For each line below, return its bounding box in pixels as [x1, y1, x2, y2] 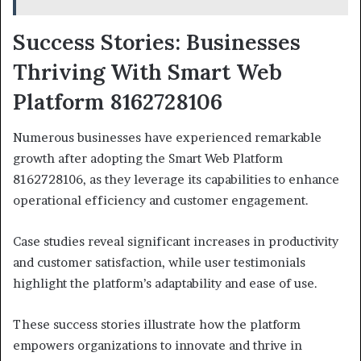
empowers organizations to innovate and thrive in [13, 338, 302, 354]
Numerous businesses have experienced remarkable [13, 130, 322, 146]
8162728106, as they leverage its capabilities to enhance [13, 172, 339, 188]
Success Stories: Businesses [13, 27, 301, 56]
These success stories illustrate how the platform [13, 317, 301, 333]
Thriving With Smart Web [13, 57, 282, 85]
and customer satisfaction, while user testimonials [13, 255, 305, 271]
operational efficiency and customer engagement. [13, 193, 309, 209]
